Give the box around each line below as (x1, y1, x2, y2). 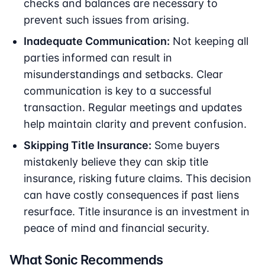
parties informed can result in (24, 51, 172, 64)
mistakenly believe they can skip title (24, 156, 208, 169)
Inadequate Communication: (24, 35, 170, 48)
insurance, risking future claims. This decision (24, 172, 251, 185)
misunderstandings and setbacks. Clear (24, 68, 223, 81)
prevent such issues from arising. (24, 14, 189, 27)
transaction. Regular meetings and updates (24, 101, 242, 114)
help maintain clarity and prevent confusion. (24, 118, 247, 131)
